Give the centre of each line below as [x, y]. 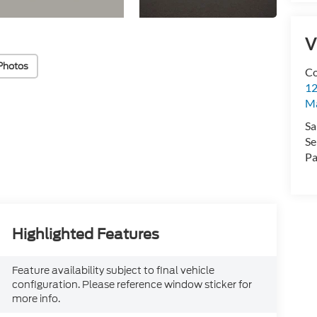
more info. [36, 299]
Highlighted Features [86, 235]
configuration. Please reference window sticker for [132, 285]
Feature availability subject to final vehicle [114, 271]
